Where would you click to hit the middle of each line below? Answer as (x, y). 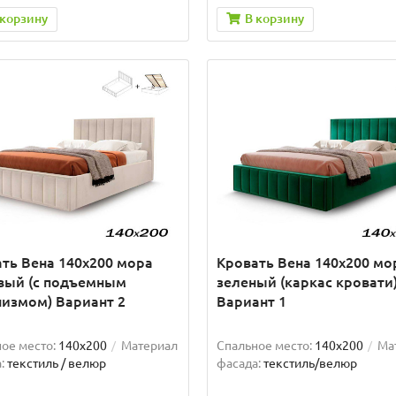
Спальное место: (264, 346)
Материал (149, 346)
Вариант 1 (251, 302)
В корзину (274, 18)
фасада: (238, 364)
